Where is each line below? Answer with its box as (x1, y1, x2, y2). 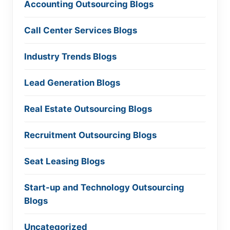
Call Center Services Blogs (24, 25, 137, 35)
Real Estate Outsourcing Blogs (24, 103, 152, 114)
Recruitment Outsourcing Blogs (24, 129, 157, 140)
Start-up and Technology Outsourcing (24, 182, 184, 193)
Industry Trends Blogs (24, 51, 117, 62)
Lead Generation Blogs (24, 77, 120, 88)
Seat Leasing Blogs (24, 156, 105, 166)
